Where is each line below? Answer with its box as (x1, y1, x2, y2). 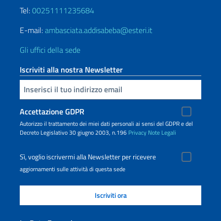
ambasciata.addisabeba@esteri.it (45, 24, 152, 36)
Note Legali (148, 127, 176, 137)
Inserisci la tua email (21, 82, 27, 95)
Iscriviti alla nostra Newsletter (20, 63, 123, 75)
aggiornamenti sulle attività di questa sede (20, 164, 125, 174)
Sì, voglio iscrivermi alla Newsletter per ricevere (20, 151, 156, 162)
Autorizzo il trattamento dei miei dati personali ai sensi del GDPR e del (20, 118, 193, 128)
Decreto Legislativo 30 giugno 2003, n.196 (20, 127, 128, 137)
